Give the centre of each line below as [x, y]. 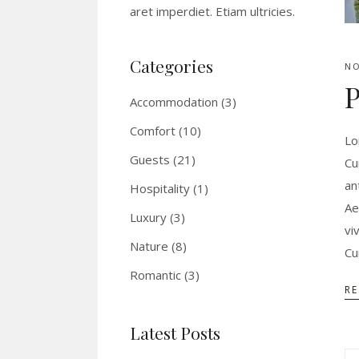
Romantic [155, 275]
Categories [171, 66]
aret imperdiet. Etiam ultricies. [212, 12]
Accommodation [174, 102]
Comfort [153, 131]
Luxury [148, 218]
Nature [149, 246]
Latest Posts [175, 333]
